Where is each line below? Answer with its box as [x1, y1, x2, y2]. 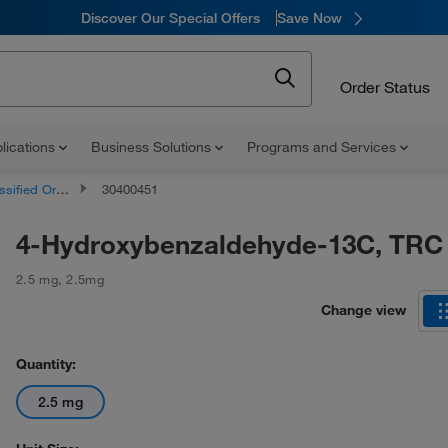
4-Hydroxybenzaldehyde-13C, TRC [16, 227, 443, 261]
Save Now [276, 8, 342, 27]
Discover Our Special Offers [80, 8, 260, 27]
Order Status [340, 76, 430, 97]
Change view [321, 300, 406, 319]
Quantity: [16, 355, 76, 373]
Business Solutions [91, 138, 215, 156]
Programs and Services [247, 138, 400, 156]
